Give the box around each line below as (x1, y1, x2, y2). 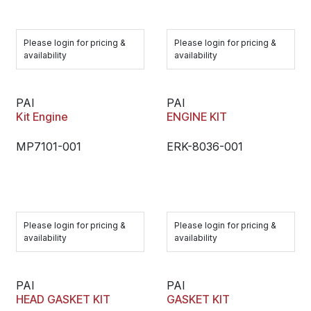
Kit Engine (16, 110, 68, 124)
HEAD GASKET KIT (16, 292, 110, 306)
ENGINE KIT (166, 110, 227, 124)
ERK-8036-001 (166, 140, 243, 153)
